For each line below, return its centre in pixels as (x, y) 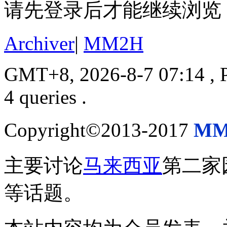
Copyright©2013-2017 (99, 130)
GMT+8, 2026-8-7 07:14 (104, 74)
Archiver (39, 43)
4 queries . (45, 97)
